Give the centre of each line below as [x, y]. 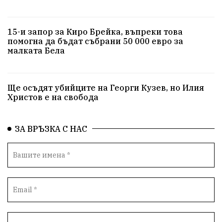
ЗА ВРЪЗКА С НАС [51, 129]
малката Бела [36, 50]
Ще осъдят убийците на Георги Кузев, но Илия [106, 87]
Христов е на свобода [53, 97]
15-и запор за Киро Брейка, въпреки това [95, 31]
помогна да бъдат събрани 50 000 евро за [95, 41]
